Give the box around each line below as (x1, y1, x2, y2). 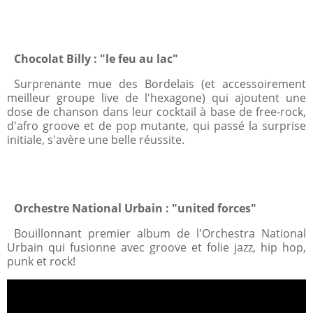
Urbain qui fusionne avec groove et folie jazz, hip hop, (7, 240, 306, 255)
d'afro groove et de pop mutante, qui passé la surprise (7, 118, 306, 133)
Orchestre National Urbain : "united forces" (14, 201, 256, 216)
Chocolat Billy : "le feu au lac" (14, 51, 178, 66)
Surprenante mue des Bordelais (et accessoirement (14, 76, 306, 92)
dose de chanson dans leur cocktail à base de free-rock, (7, 104, 306, 119)
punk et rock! (7, 254, 75, 269)
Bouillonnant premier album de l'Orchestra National (14, 226, 306, 241)
